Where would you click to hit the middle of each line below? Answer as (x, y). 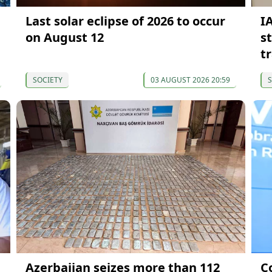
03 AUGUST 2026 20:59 (190, 80)
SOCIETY (47, 80)
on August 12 (64, 37)
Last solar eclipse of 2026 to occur (125, 21)
